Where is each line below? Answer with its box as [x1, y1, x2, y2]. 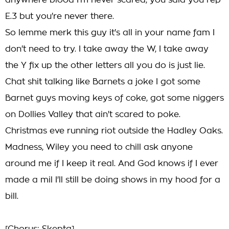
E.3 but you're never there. [5, 12, 114, 20]
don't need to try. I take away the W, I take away [5, 45, 209, 53]
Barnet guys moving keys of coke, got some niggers [5, 94, 224, 102]
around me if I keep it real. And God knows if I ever [5, 159, 218, 168]
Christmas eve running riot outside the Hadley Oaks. [5, 127, 223, 135]
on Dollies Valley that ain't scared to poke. [5, 110, 180, 119]
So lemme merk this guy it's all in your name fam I [5, 29, 215, 37]
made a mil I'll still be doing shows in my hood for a [5, 176, 220, 184]
